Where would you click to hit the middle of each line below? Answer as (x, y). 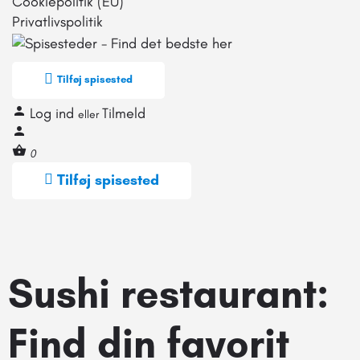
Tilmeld (124, 113)
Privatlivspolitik (57, 22)
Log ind (54, 113)
